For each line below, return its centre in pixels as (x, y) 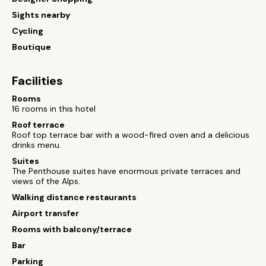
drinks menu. (37, 145)
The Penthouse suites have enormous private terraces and (126, 171)
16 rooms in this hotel (54, 109)
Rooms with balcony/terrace (72, 229)
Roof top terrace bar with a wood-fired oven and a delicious (131, 135)
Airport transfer (45, 213)
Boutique (31, 47)
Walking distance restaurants (74, 197)
